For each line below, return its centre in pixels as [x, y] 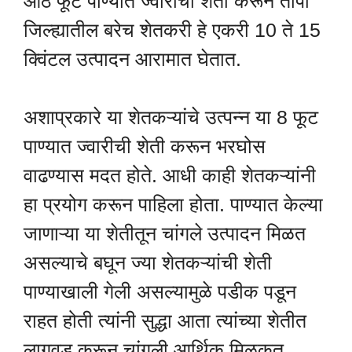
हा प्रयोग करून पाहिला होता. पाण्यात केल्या [173, 205]
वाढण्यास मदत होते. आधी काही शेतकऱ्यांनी [170, 176]
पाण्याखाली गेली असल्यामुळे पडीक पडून [160, 292]
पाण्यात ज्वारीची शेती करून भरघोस [145, 147]
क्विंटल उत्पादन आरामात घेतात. [132, 59]
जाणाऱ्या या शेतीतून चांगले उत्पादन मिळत [165, 234]
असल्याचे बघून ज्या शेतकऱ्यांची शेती [148, 263]
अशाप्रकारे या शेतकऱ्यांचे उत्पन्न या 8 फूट [171, 117]
